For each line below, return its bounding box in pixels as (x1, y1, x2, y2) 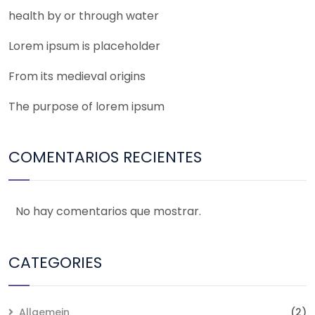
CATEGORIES (8, 251, 102, 274)
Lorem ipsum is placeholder (8, 37, 160, 54)
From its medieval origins (8, 67, 146, 84)
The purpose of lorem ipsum (8, 98, 165, 115)
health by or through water (8, 7, 159, 24)
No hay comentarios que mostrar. (15, 203, 201, 220)
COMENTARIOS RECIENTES (8, 146, 202, 169)
